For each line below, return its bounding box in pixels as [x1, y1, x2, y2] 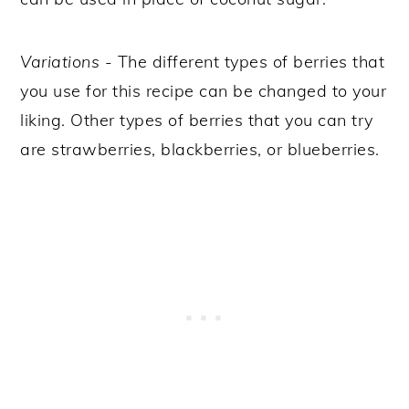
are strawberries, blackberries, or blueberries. [20, 138, 380, 160]
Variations [20, 50, 100, 72]
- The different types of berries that [100, 50, 385, 72]
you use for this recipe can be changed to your [20, 79, 387, 101]
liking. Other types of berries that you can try [20, 109, 373, 131]
